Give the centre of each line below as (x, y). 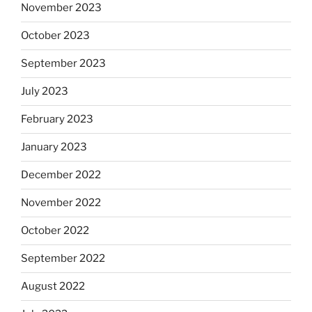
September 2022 (63, 259)
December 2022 (61, 175)
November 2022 (61, 203)
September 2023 (63, 64)
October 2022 (55, 231)
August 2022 (53, 287)
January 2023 (54, 147)
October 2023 (55, 36)
